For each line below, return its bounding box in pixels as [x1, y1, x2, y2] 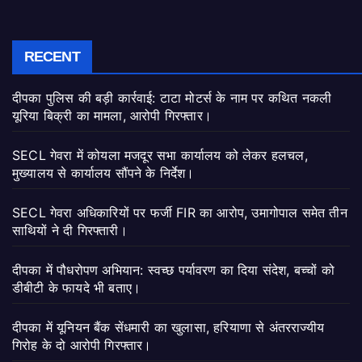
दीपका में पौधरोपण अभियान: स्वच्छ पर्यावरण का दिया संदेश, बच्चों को [12, 261, 335, 278]
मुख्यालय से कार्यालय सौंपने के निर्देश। [12, 164, 195, 181]
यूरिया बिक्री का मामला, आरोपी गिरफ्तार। [12, 107, 212, 124]
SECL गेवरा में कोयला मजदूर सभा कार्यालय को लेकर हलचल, [12, 146, 308, 163]
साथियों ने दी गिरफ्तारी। [12, 221, 128, 238]
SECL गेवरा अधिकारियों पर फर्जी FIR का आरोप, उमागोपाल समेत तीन [12, 204, 347, 221]
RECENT [24, 48, 80, 65]
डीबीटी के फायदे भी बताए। [12, 279, 141, 296]
